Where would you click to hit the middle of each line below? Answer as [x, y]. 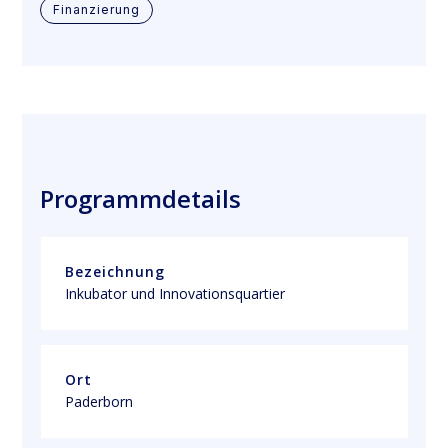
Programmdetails [141, 198]
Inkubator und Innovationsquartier [175, 293]
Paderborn [99, 401]
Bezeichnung [115, 271]
